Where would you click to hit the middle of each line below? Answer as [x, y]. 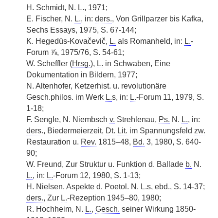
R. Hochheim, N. [56, 209]
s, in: [121, 97]
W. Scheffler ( [49, 64]
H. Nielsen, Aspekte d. [65, 187]
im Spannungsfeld [161, 131]
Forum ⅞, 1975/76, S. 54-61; [75, 52]
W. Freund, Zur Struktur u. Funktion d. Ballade [106, 164]
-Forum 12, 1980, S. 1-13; [97, 175]
